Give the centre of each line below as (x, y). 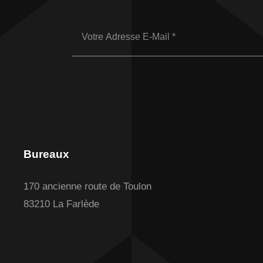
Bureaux (46, 154)
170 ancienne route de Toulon (87, 186)
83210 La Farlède (61, 204)
